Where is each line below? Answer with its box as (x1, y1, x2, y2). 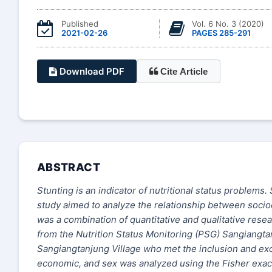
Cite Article (160, 66, 208, 76)
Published (61, 18, 98, 29)
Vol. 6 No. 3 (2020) (191, 18, 264, 29)
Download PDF (57, 66, 124, 77)
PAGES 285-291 (191, 27, 251, 38)
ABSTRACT (37, 161, 100, 174)
